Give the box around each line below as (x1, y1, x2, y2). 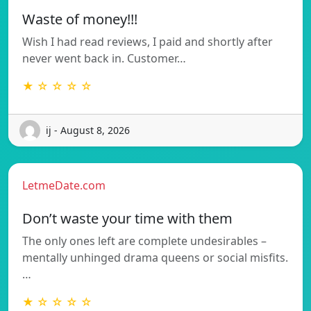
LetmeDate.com (22, 177, 106, 193)
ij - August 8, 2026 (46, 124, 130, 137)
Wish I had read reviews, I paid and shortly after (22, 33, 273, 49)
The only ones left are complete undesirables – (22, 233, 267, 249)
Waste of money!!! (22, 9, 137, 28)
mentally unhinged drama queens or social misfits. (22, 249, 288, 265)
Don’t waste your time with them (22, 208, 233, 228)
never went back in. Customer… (22, 50, 186, 66)
